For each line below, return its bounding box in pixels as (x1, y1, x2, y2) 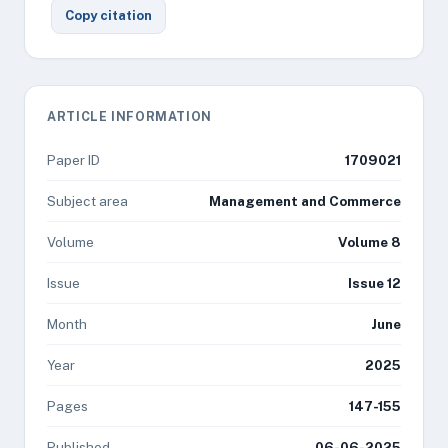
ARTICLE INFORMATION (47, 109, 212, 124)
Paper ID (47, 152, 100, 168)
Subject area (47, 193, 128, 209)
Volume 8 (338, 234, 401, 250)
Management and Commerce (209, 193, 401, 209)
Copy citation (65, 8, 152, 23)
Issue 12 (348, 275, 401, 291)
